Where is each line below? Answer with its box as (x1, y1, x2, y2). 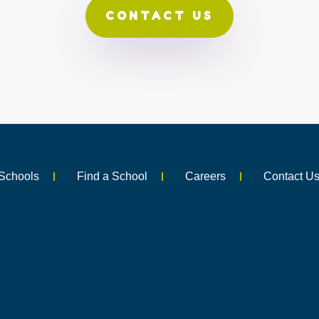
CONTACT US (105, 9, 214, 23)
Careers (185, 170, 226, 183)
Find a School (77, 170, 148, 183)
